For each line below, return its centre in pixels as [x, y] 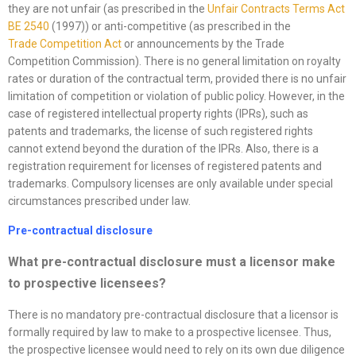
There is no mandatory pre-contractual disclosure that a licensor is [173, 315]
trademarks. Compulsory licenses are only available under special [170, 184]
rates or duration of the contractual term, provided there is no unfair [177, 79]
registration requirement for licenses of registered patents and [165, 166]
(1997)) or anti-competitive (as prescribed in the [170, 27]
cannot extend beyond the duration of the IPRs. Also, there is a [163, 149]
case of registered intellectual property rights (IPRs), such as [158, 114]
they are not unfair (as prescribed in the [108, 9]
